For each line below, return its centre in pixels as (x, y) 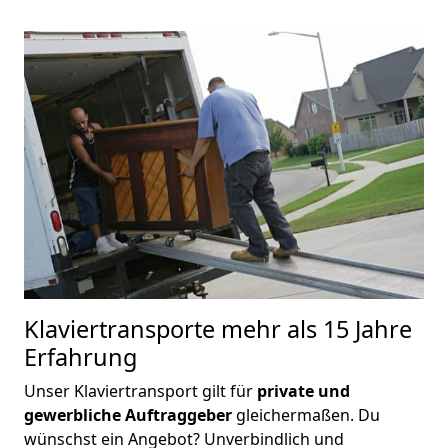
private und (303, 391)
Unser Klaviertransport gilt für (140, 391)
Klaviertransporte (119, 329)
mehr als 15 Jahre (313, 329)
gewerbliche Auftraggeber (128, 415)
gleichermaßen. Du (306, 415)
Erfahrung (80, 357)
